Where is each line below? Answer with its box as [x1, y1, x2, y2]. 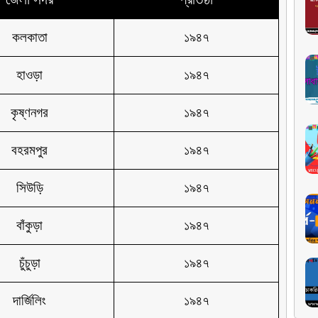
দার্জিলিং [13, 293, 46, 309]
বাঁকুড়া [16, 218, 43, 234]
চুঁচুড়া [18, 256, 40, 271]
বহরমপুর [11, 143, 48, 158]
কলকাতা [11, 30, 48, 45]
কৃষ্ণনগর [11, 105, 48, 121]
